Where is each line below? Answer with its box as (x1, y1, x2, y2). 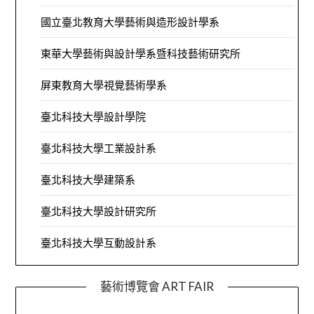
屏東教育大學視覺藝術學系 (41, 78, 168, 92)
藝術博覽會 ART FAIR (100, 279, 214, 294)
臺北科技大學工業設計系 (41, 142, 157, 155)
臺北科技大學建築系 (41, 173, 136, 186)
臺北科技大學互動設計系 (41, 236, 157, 250)
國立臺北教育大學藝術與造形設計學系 (41, 15, 220, 29)
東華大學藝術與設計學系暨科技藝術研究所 (41, 47, 241, 60)
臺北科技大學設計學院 (41, 110, 146, 123)
